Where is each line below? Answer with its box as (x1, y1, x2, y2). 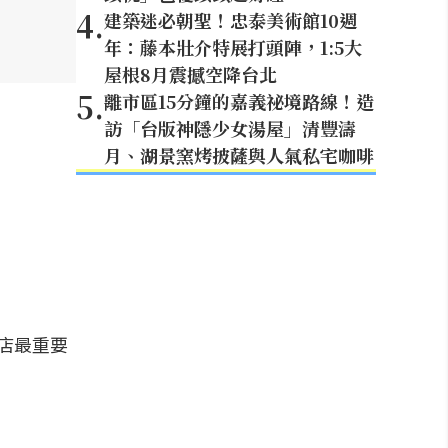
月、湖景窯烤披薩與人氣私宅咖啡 (104, 142, 374, 168)
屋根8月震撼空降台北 (104, 61, 277, 87)
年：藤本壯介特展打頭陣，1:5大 (104, 34, 362, 60)
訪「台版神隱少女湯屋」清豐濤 (104, 115, 356, 141)
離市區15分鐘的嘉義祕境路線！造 (104, 88, 374, 114)
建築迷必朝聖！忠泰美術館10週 (104, 7, 357, 33)
